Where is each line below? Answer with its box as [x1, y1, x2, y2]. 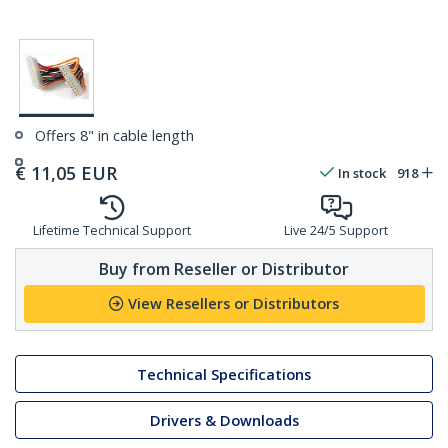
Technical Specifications [137, 364, 311, 384]
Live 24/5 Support [284, 222, 388, 240]
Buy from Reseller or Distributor [99, 257, 349, 280]
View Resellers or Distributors [128, 294, 339, 314]
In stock [338, 164, 386, 183]
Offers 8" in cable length [35, 126, 194, 146]
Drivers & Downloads [149, 410, 299, 430]
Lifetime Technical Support [33, 222, 191, 240]
